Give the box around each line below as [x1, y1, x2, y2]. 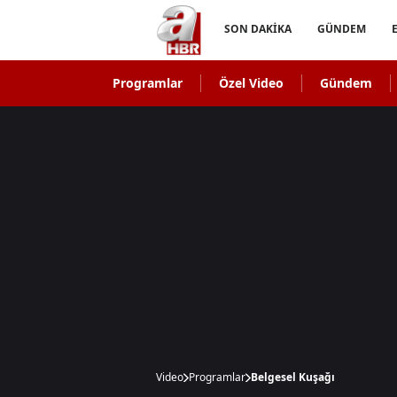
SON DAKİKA [224, 21, 292, 36]
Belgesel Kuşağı [251, 370, 335, 385]
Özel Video [218, 74, 284, 91]
